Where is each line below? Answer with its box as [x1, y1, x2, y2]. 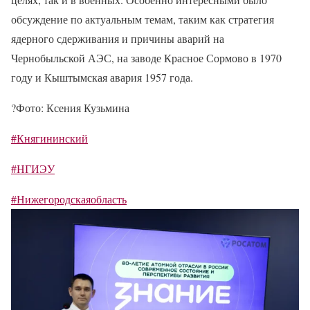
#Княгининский [11, 131, 88, 145]
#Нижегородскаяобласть [11, 192, 127, 206]
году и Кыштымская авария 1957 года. [11, 70, 193, 84]
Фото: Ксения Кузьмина [16, 100, 129, 115]
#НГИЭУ [11, 161, 55, 176]
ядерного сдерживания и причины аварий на [11, 31, 224, 46]
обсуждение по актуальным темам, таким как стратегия [11, 12, 274, 26]
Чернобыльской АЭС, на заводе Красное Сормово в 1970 [11, 51, 282, 65]
